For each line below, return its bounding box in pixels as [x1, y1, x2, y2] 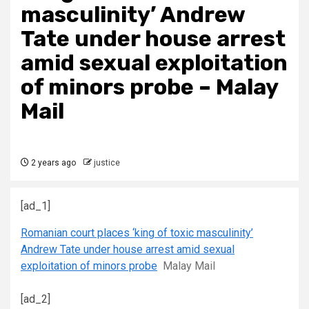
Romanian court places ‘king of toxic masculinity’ [21, 226, 253, 239]
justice [94, 158, 120, 168]
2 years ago [29, 158, 76, 168]
